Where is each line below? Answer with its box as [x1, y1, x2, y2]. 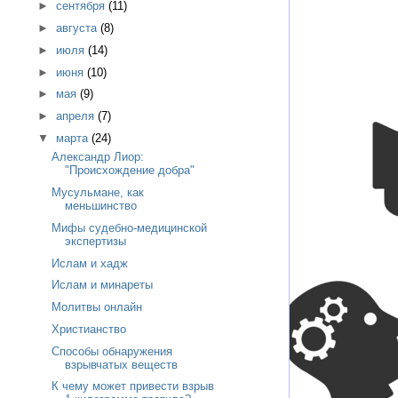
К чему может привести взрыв [52, 379, 215, 394]
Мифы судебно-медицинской [52, 220, 208, 235]
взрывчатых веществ [65, 357, 179, 371]
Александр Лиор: [52, 150, 145, 164]
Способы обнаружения [52, 344, 173, 358]
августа [55, 21, 100, 36]
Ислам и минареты [52, 278, 154, 292]
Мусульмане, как [52, 186, 145, 200]
